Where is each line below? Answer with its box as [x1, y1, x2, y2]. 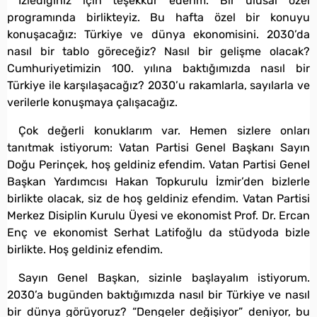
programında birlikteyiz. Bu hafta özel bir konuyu [7, 10, 310, 24]
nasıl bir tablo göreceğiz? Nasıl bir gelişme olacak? [7, 44, 310, 58]
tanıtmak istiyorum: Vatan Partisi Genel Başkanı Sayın [7, 140, 310, 154]
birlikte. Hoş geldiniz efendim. [7, 242, 163, 256]
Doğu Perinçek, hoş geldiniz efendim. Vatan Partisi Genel [7, 157, 310, 171]
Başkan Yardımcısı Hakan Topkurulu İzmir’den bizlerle [7, 174, 310, 188]
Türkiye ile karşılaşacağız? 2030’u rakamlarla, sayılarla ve [7, 78, 310, 92]
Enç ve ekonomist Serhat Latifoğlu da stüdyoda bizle [7, 225, 310, 239]
